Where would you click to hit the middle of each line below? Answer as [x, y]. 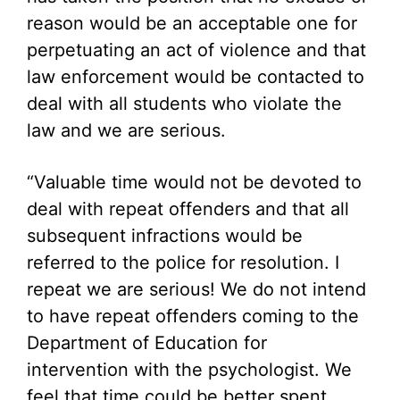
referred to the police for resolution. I [183, 262]
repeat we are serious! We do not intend [196, 289]
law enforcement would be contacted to [196, 77]
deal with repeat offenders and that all [188, 209]
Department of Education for [147, 343]
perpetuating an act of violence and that [196, 50]
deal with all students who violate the [184, 104]
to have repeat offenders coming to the [193, 316]
